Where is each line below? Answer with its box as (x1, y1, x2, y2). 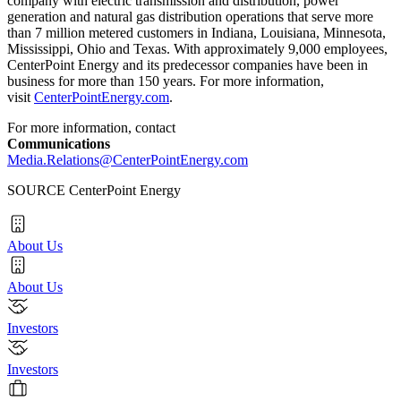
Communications (7, 135, 114, 151)
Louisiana (260, 24, 316, 40)
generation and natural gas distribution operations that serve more (7, 8, 373, 24)
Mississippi (7, 40, 70, 56)
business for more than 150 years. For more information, (7, 73, 324, 89)
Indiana (211, 24, 253, 40)
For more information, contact (7, 119, 179, 135)
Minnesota (323, 24, 382, 40)
